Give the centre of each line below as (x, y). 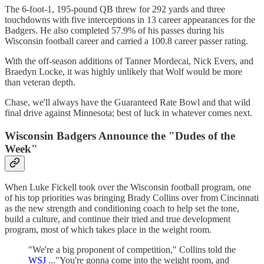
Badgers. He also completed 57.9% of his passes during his (114, 30)
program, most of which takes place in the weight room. (108, 230)
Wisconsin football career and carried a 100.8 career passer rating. (126, 41)
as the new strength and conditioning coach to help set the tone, (122, 209)
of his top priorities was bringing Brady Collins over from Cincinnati (132, 198)
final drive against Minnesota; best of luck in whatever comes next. (128, 113)
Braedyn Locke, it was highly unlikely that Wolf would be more (123, 71)
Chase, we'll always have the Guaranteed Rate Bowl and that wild (128, 102)
